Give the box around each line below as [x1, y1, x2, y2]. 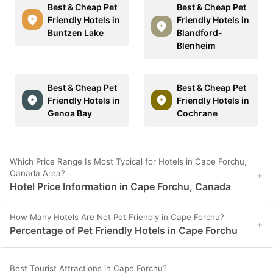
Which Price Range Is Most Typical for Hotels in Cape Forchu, [10, 156, 247, 166]
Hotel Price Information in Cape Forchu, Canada [10, 180, 231, 193]
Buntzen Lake [48, 27, 104, 38]
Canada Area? [10, 168, 65, 178]
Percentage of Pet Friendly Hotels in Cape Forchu [10, 224, 238, 236]
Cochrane [177, 107, 218, 118]
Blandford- [177, 27, 222, 38]
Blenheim [177, 40, 216, 51]
